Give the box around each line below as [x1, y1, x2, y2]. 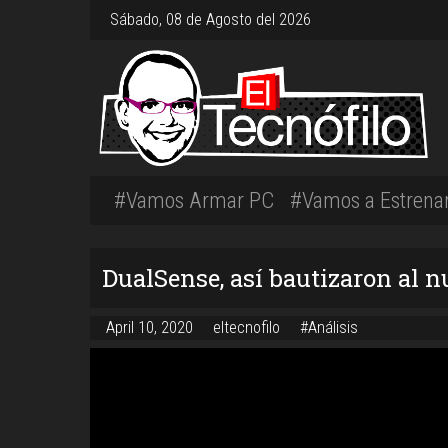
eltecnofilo [213, 317, 284, 337]
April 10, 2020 [106, 317, 197, 337]
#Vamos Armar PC [114, 187, 274, 213]
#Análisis [300, 317, 358, 337]
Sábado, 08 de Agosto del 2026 [110, 10, 311, 29]
